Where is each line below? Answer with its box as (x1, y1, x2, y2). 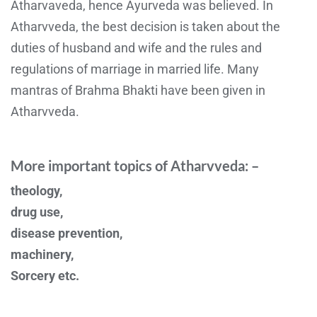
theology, (11, 183, 62, 198)
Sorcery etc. (11, 267, 79, 283)
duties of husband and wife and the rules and (11, 40, 262, 55)
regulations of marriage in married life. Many (11, 61, 259, 76)
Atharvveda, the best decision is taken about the (11, 18, 280, 34)
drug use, (11, 204, 63, 219)
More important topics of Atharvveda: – (11, 156, 259, 174)
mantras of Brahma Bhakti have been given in (11, 82, 265, 98)
